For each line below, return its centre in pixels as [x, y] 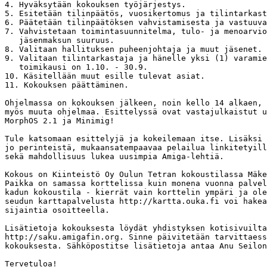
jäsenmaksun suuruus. [60, 40]
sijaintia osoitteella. [57, 210]
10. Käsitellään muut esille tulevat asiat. [105, 76]
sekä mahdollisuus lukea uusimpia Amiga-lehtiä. [117, 156]
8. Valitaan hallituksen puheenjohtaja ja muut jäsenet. [133, 49]
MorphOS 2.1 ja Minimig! [60, 120]
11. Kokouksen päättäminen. [67, 85]
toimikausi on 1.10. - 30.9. [76, 67]
